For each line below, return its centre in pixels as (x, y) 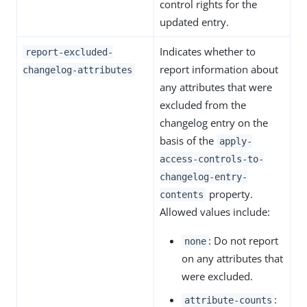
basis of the (188, 140)
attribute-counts (228, 300)
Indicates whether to (208, 51)
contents (182, 195)
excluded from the (203, 105)
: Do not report (244, 241)
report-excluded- (69, 52)
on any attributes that (232, 258)
